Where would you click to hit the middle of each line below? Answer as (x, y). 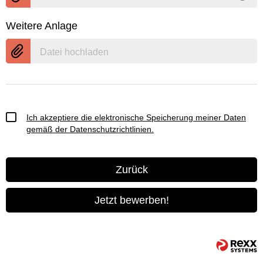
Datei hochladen (74, 52)
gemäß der (48, 129)
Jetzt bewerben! (131, 200)
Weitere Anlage (42, 26)
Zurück (131, 170)
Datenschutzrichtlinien (111, 129)
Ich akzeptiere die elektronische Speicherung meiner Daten (136, 117)
